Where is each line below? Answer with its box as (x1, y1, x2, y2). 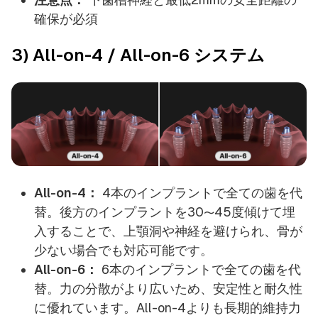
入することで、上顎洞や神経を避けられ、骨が (34, 224, 302, 239)
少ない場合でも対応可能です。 (34, 243, 213, 258)
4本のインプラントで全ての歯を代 (99, 185, 302, 201)
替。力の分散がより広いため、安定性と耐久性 (34, 281, 302, 297)
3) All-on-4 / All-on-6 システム (11, 45, 265, 65)
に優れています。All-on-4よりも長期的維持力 (34, 300, 301, 316)
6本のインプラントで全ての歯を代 (98, 262, 301, 278)
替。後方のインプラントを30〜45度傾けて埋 (34, 204, 295, 220)
